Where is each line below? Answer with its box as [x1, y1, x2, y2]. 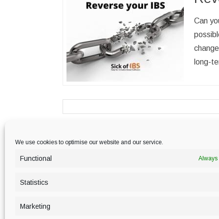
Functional [20, 154, 52, 162]
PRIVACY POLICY [113, 144, 174, 153]
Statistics [20, 178, 48, 186]
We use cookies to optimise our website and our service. [15, 139, 163, 146]
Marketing [20, 202, 50, 210]
